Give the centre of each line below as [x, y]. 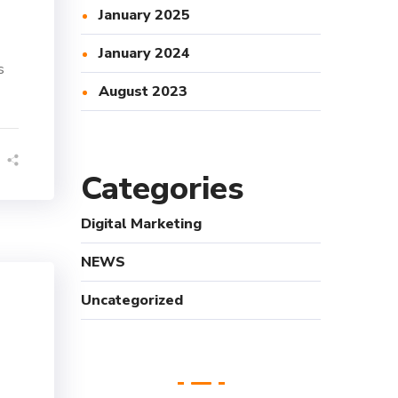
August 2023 [143, 92]
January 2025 [144, 15]
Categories [162, 189]
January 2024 [144, 53]
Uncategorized [132, 300]
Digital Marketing [141, 224]
